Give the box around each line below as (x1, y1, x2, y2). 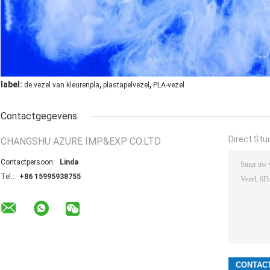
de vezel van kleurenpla (24, 80, 99, 89)
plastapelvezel (103, 80, 149, 89)
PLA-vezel (153, 80, 184, 89)
